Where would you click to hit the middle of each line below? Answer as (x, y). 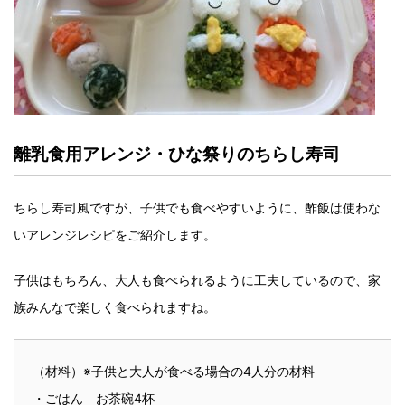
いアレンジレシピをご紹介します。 (115, 235)
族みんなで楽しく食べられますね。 (115, 307)
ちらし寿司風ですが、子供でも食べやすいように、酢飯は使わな (197, 207)
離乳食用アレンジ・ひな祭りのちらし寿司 (177, 154)
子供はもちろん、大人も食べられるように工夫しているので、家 (197, 280)
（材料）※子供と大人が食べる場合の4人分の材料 (174, 371)
